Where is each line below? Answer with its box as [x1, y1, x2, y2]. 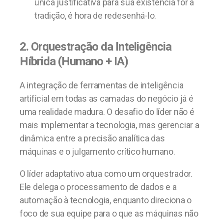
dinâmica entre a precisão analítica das [20, 133, 165, 143]
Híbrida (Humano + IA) [20, 54, 129, 68]
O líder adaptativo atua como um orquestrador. [20, 168, 192, 179]
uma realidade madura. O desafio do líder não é [20, 106, 194, 117]
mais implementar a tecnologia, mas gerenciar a [20, 119, 199, 130]
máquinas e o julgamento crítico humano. [20, 146, 175, 157]
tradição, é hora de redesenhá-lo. [34, 10, 157, 21]
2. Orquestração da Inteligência [20, 39, 172, 54]
